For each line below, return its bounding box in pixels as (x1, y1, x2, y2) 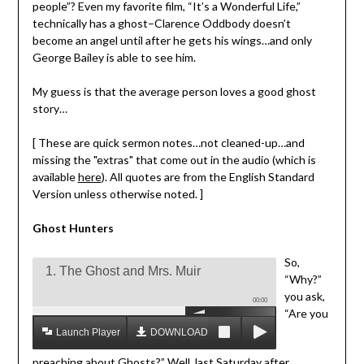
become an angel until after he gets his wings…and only (32, 32, 312, 47)
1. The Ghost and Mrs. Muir (45, 263, 201, 278)
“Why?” (284, 271, 322, 286)
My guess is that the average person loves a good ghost (32, 84, 316, 98)
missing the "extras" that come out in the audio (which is (32, 152, 316, 167)
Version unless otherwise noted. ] (32, 186, 203, 201)
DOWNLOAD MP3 (149, 326, 231, 338)
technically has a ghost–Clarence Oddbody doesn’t (32, 15, 291, 30)
